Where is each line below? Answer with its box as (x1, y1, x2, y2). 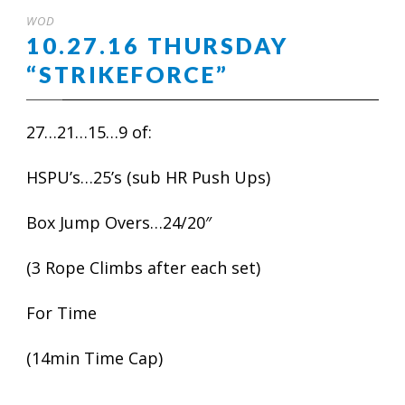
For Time (26, 302, 97, 324)
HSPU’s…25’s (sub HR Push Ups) (26, 166, 270, 188)
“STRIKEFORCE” (26, 61, 229, 88)
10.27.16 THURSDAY (26, 32, 288, 59)
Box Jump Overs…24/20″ (26, 212, 212, 233)
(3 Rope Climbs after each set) (26, 257, 260, 278)
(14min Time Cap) (26, 347, 163, 369)
